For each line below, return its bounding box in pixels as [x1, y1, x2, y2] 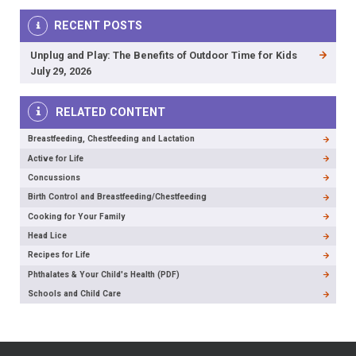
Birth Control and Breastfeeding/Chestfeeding [28, 192, 207, 203]
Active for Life [28, 153, 84, 164]
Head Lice [28, 230, 68, 242]
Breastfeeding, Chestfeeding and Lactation [28, 133, 195, 145]
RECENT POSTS [54, 19, 143, 33]
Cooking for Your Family [28, 211, 126, 222]
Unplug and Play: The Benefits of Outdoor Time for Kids [29, 48, 297, 61]
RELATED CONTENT [56, 105, 166, 119]
